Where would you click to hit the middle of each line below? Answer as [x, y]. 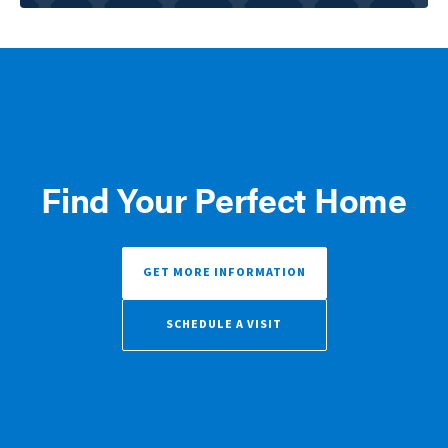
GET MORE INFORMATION [224, 272]
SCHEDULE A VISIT [224, 324]
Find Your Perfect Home [224, 198]
